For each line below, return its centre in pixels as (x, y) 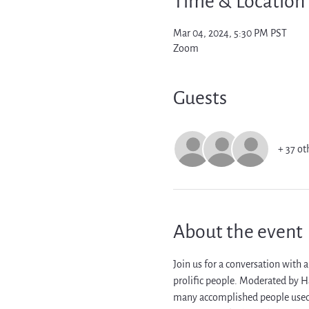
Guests (200, 98)
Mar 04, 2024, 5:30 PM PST (230, 33)
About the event (238, 232)
